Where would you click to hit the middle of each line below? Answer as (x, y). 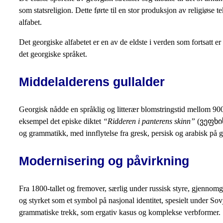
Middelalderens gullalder (92, 82)
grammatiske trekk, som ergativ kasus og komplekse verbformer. (120, 213)
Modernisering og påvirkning (104, 161)
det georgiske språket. (53, 54)
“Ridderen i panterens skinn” (149, 121)
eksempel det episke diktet (61, 121)
